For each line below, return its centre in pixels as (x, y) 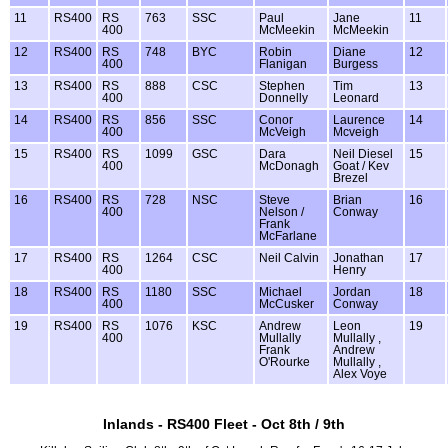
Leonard (356, 97)
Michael (280, 291)
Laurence (359, 119)
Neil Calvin (289, 257)
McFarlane (288, 235)
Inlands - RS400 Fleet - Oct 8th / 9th (224, 423)
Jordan (352, 291)
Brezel (350, 177)
